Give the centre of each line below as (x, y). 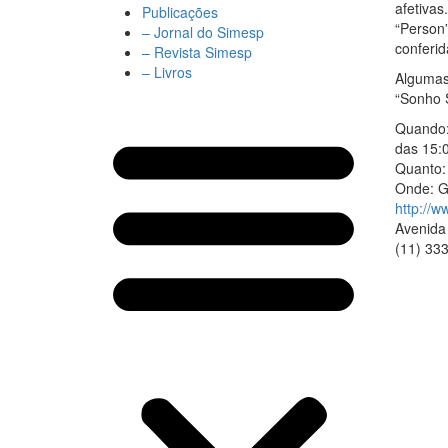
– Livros (167, 72)
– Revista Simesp (197, 52)
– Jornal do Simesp (203, 32)
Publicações (180, 12)
